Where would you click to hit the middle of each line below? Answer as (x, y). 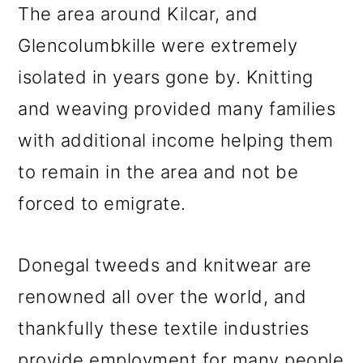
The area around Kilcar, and (138, 14)
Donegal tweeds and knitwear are (165, 265)
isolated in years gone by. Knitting (166, 77)
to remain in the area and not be (158, 172)
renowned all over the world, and (162, 297)
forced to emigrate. (102, 203)
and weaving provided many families (177, 109)
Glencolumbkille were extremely (158, 45)
